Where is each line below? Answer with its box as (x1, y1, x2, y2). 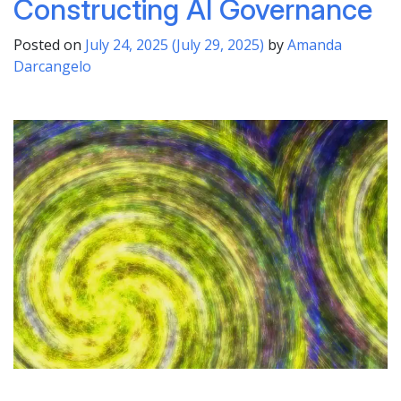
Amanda (287, 34, 342, 55)
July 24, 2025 (85, 34, 168, 55)
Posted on (13, 34, 85, 55)
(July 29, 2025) (168, 34, 268, 55)
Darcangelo (13, 55, 91, 76)
